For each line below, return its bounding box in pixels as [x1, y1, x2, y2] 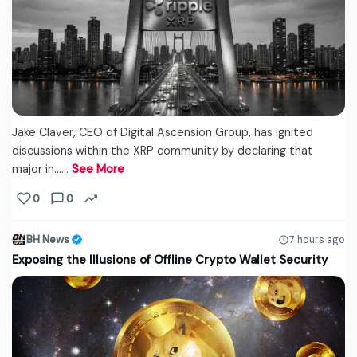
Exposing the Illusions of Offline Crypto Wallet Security [12, 252, 328, 269]
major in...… [12, 162, 72, 177]
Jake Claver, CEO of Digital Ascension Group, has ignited [12, 125, 313, 140]
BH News [26, 233, 69, 247]
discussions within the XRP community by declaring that [12, 143, 313, 159]
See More [72, 162, 124, 177]
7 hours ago [289, 233, 345, 246]
